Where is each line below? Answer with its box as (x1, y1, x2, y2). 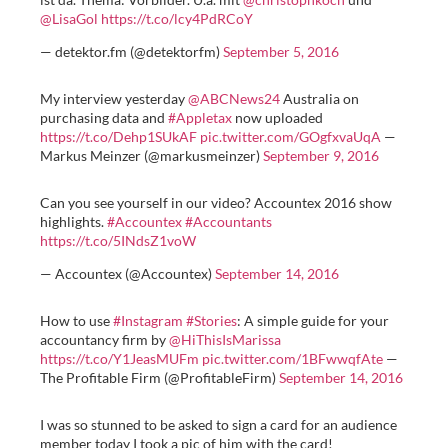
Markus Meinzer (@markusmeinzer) (40, 146, 263, 164)
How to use (40, 312, 113, 330)
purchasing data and (40, 108, 168, 126)
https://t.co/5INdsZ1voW (40, 231, 196, 249)
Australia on (280, 89, 359, 107)
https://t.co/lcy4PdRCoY (101, 9, 253, 27)
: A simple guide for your (237, 312, 389, 330)
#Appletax (168, 108, 232, 126)
